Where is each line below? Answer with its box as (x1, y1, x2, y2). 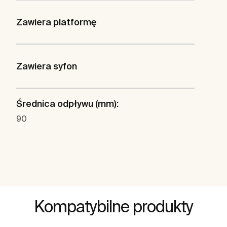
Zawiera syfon (16, 61, 77, 72)
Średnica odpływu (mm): (16, 98, 119, 109)
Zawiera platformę (16, 17, 97, 28)
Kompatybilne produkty (34, 197, 193, 216)
